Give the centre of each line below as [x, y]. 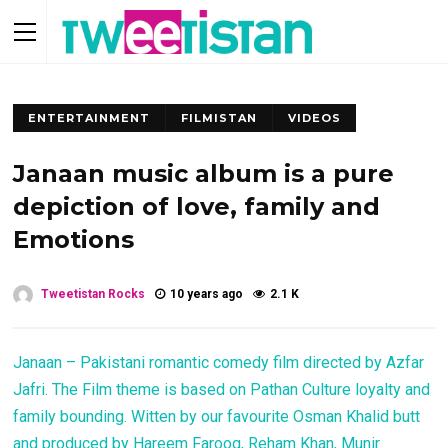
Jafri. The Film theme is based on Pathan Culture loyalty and [222, 389]
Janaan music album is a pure [204, 173]
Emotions [74, 239]
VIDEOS [315, 118]
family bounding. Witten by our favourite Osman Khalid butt [217, 416]
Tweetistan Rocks [93, 294]
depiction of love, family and [197, 206]
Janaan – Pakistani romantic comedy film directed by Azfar [219, 362]
